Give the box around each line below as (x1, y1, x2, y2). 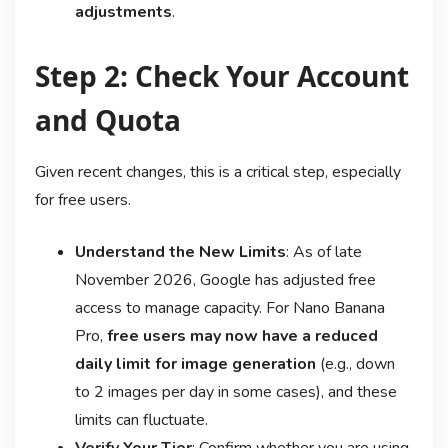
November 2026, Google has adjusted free (74, 268, 376, 291)
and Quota (34, 100, 181, 139)
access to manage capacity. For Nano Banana (74, 296, 385, 319)
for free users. (34, 188, 131, 211)
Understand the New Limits (74, 240, 286, 263)
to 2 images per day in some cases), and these (74, 380, 397, 403)
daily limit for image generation (74, 352, 316, 375)
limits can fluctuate (74, 408, 205, 431)
